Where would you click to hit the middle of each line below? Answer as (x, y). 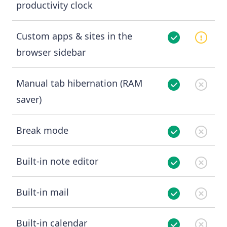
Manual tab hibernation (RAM (79, 83)
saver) (29, 100)
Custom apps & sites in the (74, 36)
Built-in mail (43, 192)
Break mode (42, 130)
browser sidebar (51, 52)
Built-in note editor (57, 161)
